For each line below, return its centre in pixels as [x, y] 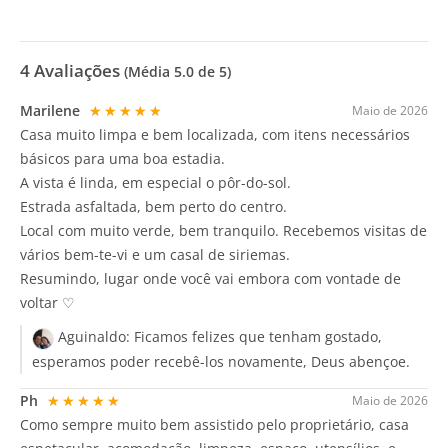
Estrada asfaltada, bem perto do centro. [153, 207]
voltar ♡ [47, 303]
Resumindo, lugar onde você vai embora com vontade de [210, 279]
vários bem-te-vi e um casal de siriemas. [155, 255]
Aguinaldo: [94, 337]
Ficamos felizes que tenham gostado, [258, 337]
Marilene [52, 111]
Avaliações [77, 71]
